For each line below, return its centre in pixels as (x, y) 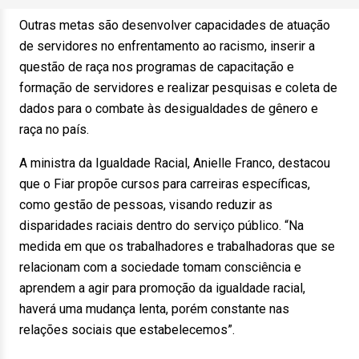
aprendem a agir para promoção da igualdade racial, (162, 288)
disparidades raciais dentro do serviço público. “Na (161, 226)
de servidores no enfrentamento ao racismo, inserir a (167, 46)
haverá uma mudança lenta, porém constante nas (154, 309)
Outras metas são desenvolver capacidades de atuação (175, 25)
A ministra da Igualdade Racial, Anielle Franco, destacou (175, 163)
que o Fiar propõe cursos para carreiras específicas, (165, 184)
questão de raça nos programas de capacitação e (157, 67)
